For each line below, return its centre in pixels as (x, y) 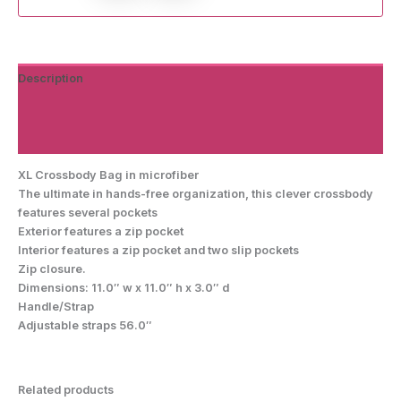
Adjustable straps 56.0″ (85, 325)
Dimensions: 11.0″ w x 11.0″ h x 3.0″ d (124, 287)
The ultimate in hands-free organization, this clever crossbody (196, 193)
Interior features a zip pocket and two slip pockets (158, 250)
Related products (66, 389)
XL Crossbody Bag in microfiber (108, 175)
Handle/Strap (56, 306)
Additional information (81, 108)
